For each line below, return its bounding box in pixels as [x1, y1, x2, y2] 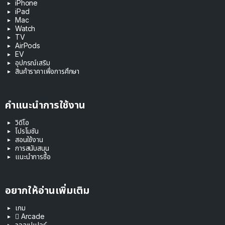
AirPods [15, 41, 40, 50]
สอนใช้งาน [15, 135, 43, 144]
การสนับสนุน [15, 144, 49, 153]
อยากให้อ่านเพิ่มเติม [5, 184, 89, 197]
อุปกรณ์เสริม [15, 58, 50, 67]
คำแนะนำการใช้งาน [5, 99, 85, 111]
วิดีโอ [15, 118, 29, 127]
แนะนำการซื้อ [15, 152, 51, 161]
